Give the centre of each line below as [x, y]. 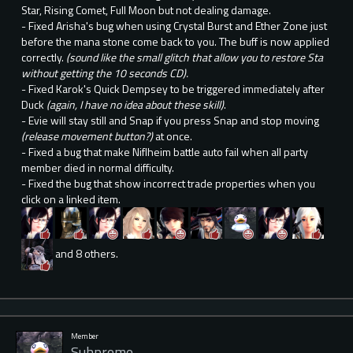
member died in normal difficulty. [98, 168]
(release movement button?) [87, 136]
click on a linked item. [71, 199]
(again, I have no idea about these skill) [135, 105]
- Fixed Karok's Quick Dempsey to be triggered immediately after [173, 89]
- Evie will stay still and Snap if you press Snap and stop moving [170, 121]
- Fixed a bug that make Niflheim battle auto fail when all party [165, 152]
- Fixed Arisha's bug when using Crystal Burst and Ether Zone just [174, 26]
